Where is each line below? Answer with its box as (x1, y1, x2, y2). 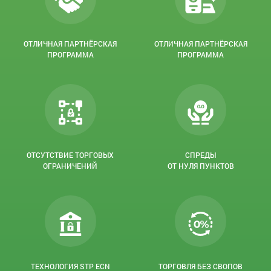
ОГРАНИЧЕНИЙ (43, 161, 98, 171)
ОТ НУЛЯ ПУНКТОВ (167, 161, 234, 171)
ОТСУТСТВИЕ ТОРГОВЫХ (27, 150, 114, 160)
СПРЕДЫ (185, 150, 217, 160)
